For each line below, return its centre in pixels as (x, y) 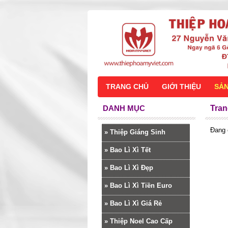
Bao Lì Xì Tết (130, 150)
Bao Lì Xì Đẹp (132, 168)
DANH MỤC (124, 108)
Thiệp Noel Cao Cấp (141, 221)
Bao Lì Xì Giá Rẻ (136, 203)
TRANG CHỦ (127, 87)
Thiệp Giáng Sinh (138, 132)
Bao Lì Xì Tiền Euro (141, 186)
